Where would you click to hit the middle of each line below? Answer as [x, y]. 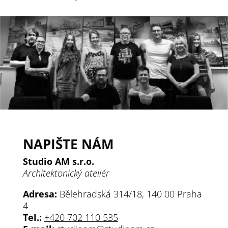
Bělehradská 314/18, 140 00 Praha [129, 194]
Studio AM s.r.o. [58, 162]
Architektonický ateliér [66, 173]
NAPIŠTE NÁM [68, 144]
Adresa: [40, 194]
